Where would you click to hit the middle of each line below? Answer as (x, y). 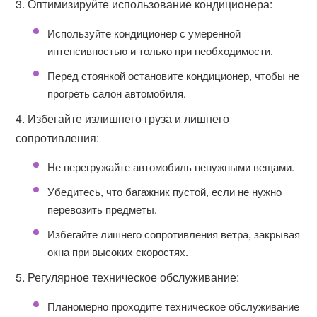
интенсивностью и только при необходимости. (161, 51)
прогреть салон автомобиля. (117, 93)
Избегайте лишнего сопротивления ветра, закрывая (174, 234)
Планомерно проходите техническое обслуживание (174, 306)
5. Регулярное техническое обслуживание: (128, 277)
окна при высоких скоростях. (118, 252)
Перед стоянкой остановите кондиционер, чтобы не (174, 75)
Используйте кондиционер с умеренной (144, 33)
